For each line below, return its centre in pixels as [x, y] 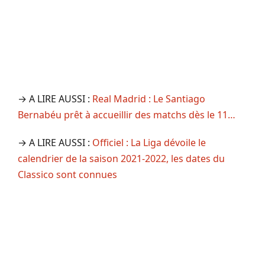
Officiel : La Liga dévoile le [149, 143]
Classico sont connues [67, 175]
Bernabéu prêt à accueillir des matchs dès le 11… [127, 115]
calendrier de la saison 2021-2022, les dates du [121, 159]
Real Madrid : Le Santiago [149, 99]
